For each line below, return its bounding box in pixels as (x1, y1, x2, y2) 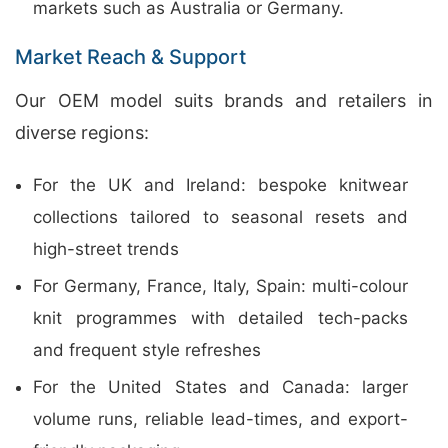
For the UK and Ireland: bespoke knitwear (33, 175, 408, 195)
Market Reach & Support (15, 45, 246, 69)
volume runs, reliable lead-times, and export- (33, 409, 408, 429)
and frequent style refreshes (33, 340, 261, 360)
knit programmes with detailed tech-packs (33, 308, 408, 328)
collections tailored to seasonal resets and (33, 207, 408, 227)
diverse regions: (15, 122, 149, 143)
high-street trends (33, 239, 179, 259)
